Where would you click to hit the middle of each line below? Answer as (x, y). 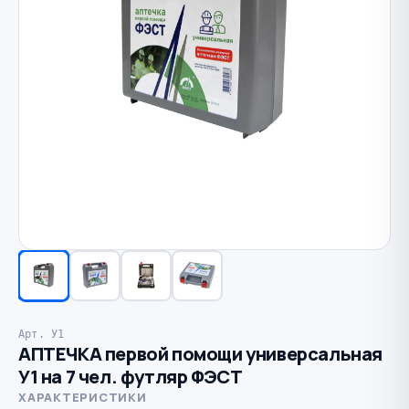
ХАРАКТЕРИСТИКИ (83, 397)
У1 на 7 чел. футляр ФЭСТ (131, 376)
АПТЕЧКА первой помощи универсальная (200, 353)
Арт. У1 (42, 333)
